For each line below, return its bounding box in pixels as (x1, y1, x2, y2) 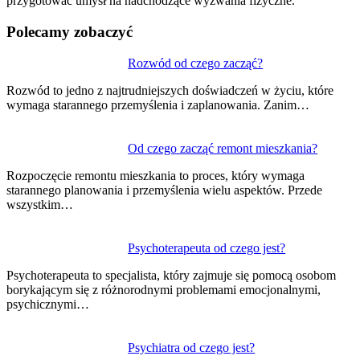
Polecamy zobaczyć (6, 22, 133, 40)
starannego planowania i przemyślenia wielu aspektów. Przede (6, 182, 322, 197)
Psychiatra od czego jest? (128, 340, 256, 354)
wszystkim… (6, 197, 73, 211)
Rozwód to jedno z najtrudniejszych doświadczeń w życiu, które (6, 83, 333, 97)
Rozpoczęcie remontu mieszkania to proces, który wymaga (6, 168, 305, 182)
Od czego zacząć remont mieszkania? (128, 141, 318, 155)
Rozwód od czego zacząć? (128, 55, 264, 70)
